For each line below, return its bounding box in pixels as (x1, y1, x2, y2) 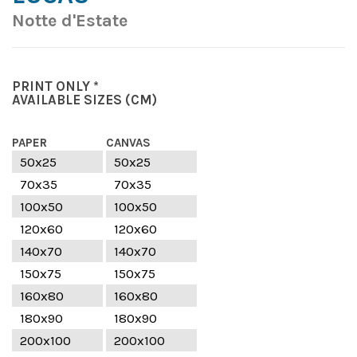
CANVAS (106, 135, 151, 150)
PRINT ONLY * (12, 77, 99, 94)
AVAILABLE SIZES (12, 91, 122, 108)
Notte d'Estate (12, 10, 127, 31)
